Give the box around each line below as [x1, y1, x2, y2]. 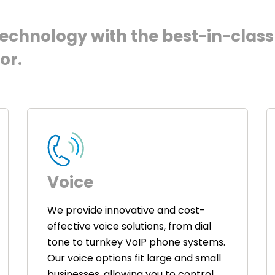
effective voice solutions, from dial [47, 219, 211, 233]
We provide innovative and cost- [47, 203, 205, 217]
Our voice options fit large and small [47, 250, 221, 265]
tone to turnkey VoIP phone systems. [47, 234, 225, 249]
